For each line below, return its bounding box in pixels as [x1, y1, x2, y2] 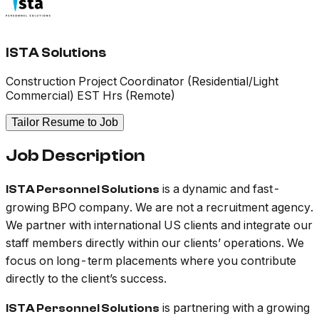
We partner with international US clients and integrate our [6, 218, 313, 233]
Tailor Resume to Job [11, 116, 118, 129]
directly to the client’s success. [6, 271, 167, 286]
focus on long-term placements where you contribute [6, 253, 296, 268]
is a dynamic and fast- [159, 182, 281, 197]
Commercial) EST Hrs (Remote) [6, 88, 175, 103]
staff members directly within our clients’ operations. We [6, 236, 304, 251]
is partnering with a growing [159, 300, 310, 315]
